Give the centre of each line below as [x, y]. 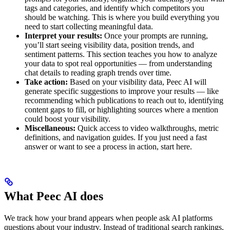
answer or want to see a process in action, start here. [108, 146]
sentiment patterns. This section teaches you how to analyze [121, 54]
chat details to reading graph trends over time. [98, 72]
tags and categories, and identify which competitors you [114, 8]
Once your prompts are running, [155, 35]
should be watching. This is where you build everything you [122, 17]
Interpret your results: [63, 35]
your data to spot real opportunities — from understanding [118, 63]
